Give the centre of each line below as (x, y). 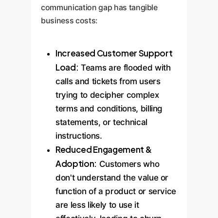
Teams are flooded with (125, 68)
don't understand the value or (112, 178)
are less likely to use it (97, 205)
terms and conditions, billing (109, 109)
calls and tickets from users (108, 81)
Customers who (128, 164)
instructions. (79, 136)
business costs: (69, 20)
